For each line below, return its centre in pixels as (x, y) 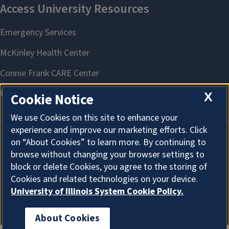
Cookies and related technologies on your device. (104, 179)
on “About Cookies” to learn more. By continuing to (108, 143)
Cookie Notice (52, 100)
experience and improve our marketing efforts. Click (109, 130)
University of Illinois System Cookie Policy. (97, 192)
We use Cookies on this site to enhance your (94, 118)
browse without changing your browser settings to (108, 155)
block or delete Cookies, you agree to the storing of (109, 167)
